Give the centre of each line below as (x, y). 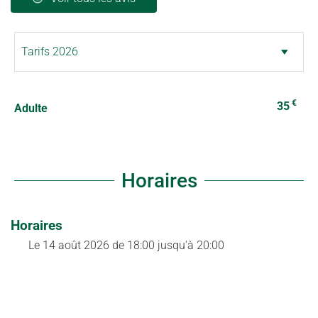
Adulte (31, 108)
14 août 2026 (76, 245)
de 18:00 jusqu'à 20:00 (168, 245)
